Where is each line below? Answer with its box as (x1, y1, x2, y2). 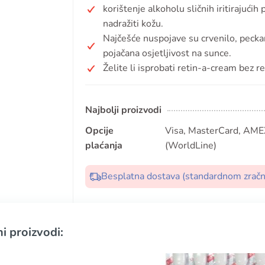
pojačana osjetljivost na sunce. (103, 47, 231, 60)
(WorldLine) (164, 139, 216, 152)
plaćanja (85, 139, 122, 152)
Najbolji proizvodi (85, 104, 161, 117)
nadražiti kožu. (103, 17, 163, 30)
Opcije (85, 124, 114, 137)
